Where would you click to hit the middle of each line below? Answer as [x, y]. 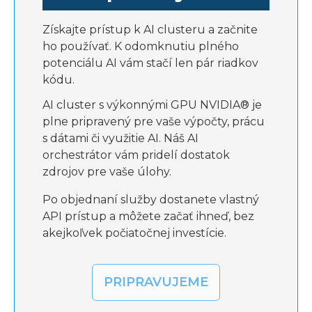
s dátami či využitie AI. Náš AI [120, 138]
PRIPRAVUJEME [156, 282]
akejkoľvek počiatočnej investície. [134, 233]
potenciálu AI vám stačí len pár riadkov [150, 63]
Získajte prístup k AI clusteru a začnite [150, 30]
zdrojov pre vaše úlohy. [107, 172]
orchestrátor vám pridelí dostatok [136, 155]
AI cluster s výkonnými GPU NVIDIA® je [152, 105]
